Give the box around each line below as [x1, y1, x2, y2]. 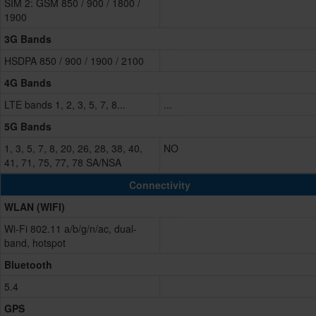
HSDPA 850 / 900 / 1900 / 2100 [4, 54, 144, 68]
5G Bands [4, 119, 51, 134]
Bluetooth [4, 257, 52, 272]
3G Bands [4, 32, 51, 47]
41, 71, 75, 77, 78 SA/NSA [4, 155, 121, 170]
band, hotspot [4, 236, 66, 250]
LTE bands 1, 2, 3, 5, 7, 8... [4, 97, 126, 112]
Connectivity [129, 178, 190, 193]
